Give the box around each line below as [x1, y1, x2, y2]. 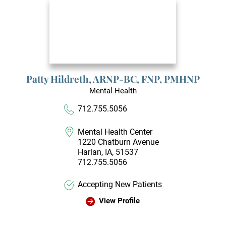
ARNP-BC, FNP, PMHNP [93, 72, 200, 85]
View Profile [98, 196, 140, 206]
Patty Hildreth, [26, 72, 93, 85]
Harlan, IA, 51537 [78, 147, 139, 157]
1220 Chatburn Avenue [78, 137, 159, 147]
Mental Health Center [78, 127, 153, 137]
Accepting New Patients [78, 180, 162, 190]
